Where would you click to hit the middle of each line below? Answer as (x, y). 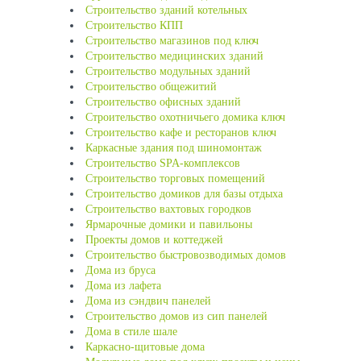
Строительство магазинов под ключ (172, 41)
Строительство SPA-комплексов (163, 163)
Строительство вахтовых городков (168, 209)
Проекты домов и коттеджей (154, 240)
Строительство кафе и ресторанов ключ (181, 133)
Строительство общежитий (151, 87)
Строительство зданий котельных (166, 10)
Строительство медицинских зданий (174, 56)
